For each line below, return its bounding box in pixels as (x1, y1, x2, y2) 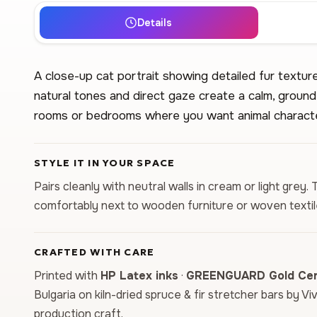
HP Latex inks (100, 268, 178, 283)
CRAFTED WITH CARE (34, 246, 155, 258)
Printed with (34, 268, 100, 283)
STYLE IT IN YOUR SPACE (34, 156, 175, 169)
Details (137, 16, 172, 29)
